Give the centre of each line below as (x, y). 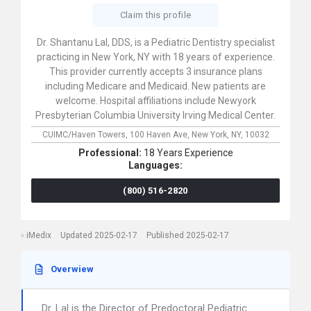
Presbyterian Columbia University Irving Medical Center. (155, 115)
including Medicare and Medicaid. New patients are (155, 86)
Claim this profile (155, 15)
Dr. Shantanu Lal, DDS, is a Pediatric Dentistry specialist (155, 42)
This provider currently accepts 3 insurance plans (155, 72)
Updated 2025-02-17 (99, 235)
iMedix (39, 235)
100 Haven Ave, (160, 135)
